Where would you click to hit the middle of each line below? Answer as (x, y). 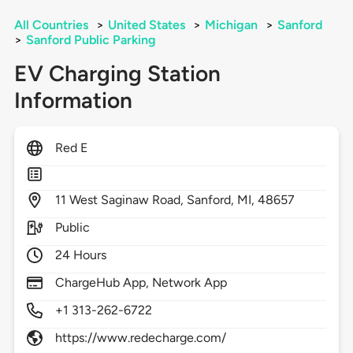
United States (146, 25)
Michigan (231, 25)
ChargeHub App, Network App (141, 283)
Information (73, 100)
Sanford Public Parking (91, 40)
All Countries (51, 25)
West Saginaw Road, (128, 200)
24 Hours (81, 255)
